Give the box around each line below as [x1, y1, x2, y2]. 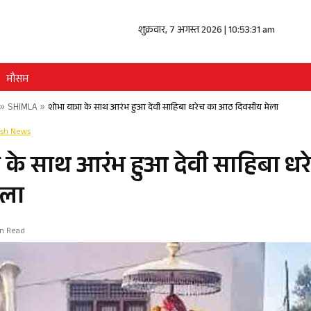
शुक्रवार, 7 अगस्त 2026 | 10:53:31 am [138, 23, 276, 40]
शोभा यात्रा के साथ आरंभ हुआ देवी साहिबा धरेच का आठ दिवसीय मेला [48, 101, 278, 116]
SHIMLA [8, 101, 37, 116]
